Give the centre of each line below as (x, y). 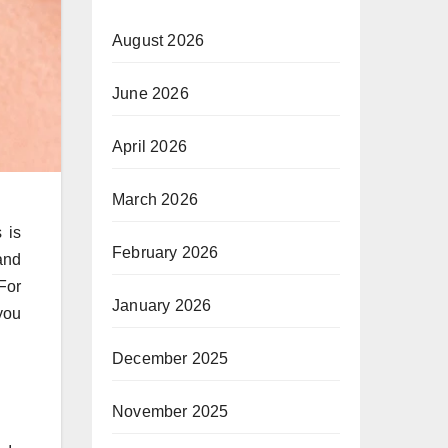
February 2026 (165, 252)
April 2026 (149, 146)
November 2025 (170, 411)
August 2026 (158, 40)
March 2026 (155, 199)
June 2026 (150, 93)
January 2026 (162, 305)
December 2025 (170, 358)
